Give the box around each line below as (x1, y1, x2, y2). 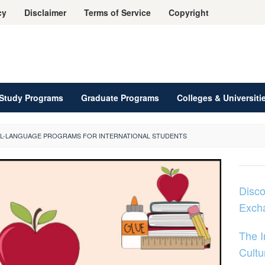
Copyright (169, 7, 209, 18)
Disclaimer (24, 7, 66, 18)
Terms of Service (84, 7, 151, 18)
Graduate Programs (81, 92, 159, 104)
